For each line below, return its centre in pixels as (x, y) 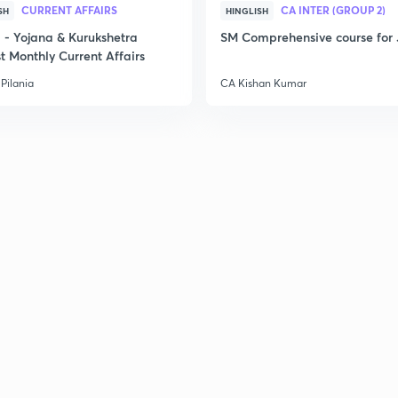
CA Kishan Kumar (263, 83)
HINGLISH (247, 11)
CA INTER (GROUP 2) (333, 10)
